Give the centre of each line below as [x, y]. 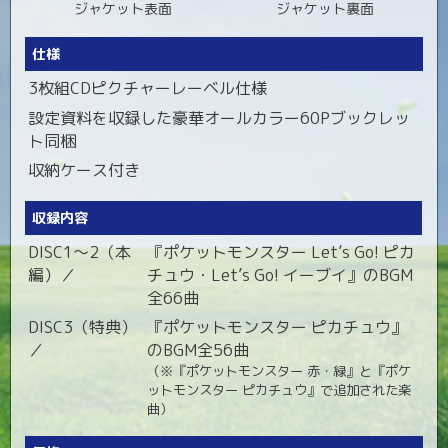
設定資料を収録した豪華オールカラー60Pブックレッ [219, 117]
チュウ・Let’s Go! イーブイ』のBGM [280, 275]
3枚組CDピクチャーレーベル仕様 [148, 88]
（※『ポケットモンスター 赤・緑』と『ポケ [279, 371]
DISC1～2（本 [80, 252]
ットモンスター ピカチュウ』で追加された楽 [279, 390]
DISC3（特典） [83, 327]
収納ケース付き [84, 170]
